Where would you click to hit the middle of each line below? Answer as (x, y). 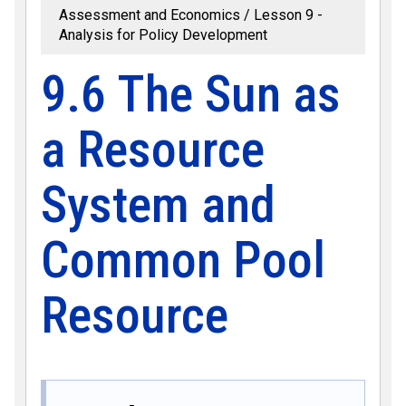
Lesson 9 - (288, 15)
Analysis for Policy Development (163, 35)
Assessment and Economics (150, 15)
